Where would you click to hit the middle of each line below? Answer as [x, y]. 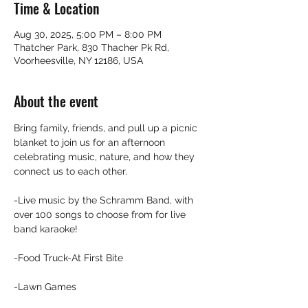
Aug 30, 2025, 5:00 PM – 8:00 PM [88, 34]
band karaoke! [46, 229]
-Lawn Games [45, 287]
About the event [56, 101]
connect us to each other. [70, 171]
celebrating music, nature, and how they [106, 157]
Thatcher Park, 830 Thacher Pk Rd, [91, 47]
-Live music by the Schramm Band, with [105, 200]
